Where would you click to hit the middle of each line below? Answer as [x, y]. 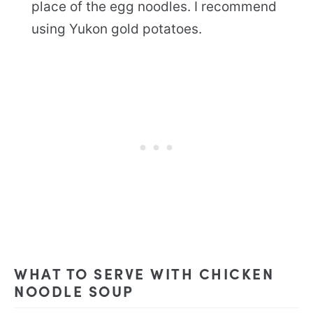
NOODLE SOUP [74, 290]
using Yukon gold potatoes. [117, 29]
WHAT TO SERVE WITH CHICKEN [144, 272]
